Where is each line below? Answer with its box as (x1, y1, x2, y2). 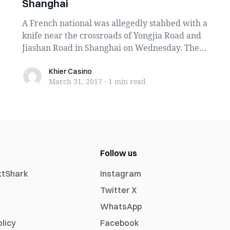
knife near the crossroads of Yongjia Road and (22, 30, 201, 41)
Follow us (100, 148, 138, 158)
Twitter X (100, 185, 137, 195)
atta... (22, 54, 44, 66)
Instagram (100, 168, 142, 179)
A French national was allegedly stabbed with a (22, 17, 207, 29)
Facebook (100, 218, 140, 228)
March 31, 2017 (48, 76, 102, 86)
